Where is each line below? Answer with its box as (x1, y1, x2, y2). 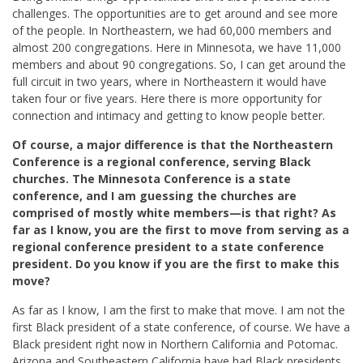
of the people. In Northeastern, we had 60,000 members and (12, 23, 331, 39)
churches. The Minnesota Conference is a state (12, 171, 291, 187)
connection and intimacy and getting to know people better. (12, 108, 325, 124)
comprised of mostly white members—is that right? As (12, 205, 336, 221)
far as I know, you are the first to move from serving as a (12, 222, 349, 238)
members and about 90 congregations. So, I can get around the (12, 57, 346, 73)
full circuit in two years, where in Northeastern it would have (12, 74, 327, 90)
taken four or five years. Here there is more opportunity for (12, 91, 322, 107)
